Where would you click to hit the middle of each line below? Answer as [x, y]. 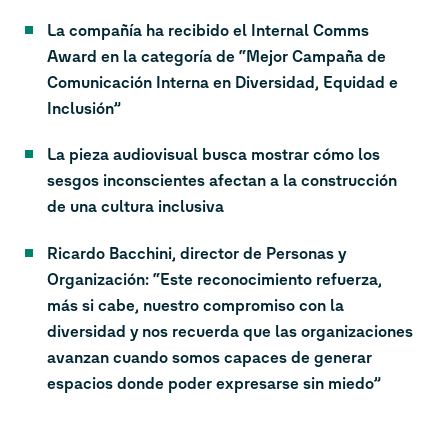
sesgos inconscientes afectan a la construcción [222, 181]
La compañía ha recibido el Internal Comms [208, 30]
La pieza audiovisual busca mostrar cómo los [213, 155]
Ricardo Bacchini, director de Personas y [196, 253]
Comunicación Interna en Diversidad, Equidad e [222, 82]
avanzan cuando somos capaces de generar [209, 357]
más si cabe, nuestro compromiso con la [195, 305]
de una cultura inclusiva [135, 207]
